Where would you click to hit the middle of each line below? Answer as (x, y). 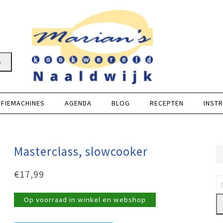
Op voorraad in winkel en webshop (85, 200)
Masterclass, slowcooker (81, 151)
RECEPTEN (167, 103)
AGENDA (78, 103)
